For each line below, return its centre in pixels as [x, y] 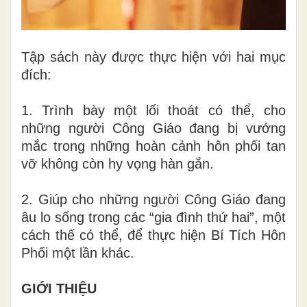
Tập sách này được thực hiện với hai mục [153, 57]
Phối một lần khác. [78, 253]
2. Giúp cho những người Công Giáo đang [153, 199]
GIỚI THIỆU [59, 288]
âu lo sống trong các [85, 217]
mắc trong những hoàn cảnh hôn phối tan [153, 146]
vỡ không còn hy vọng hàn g [108, 163]
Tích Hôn [258, 235]
